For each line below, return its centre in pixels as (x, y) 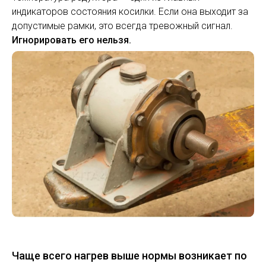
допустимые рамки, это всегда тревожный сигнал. (122, 26)
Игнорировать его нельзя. (72, 40)
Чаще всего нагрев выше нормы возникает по (129, 256)
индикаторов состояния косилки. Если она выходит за (130, 12)
